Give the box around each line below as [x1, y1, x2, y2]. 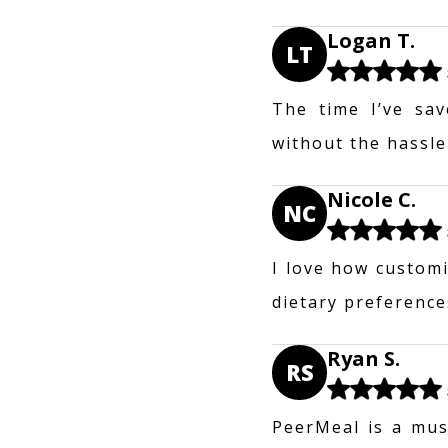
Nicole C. [327, 185, 416, 213]
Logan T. [327, 26, 415, 54]
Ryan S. [327, 344, 400, 372]
